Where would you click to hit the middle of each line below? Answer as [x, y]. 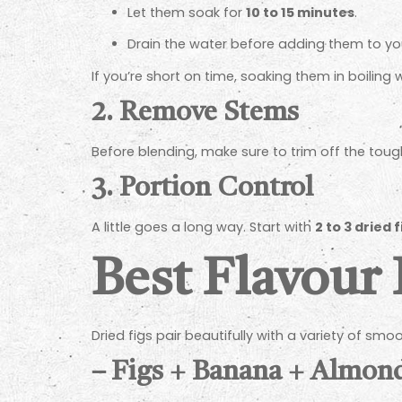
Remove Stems [209, 113]
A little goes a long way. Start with [203, 227]
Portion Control [216, 189]
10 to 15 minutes [300, 12]
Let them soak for [187, 12]
